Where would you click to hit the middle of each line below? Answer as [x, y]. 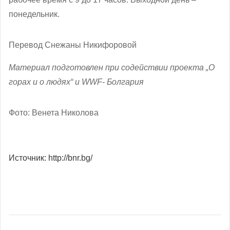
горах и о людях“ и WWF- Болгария [76, 82]
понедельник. [34, 14]
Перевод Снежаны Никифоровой [73, 45]
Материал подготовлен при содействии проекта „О [112, 67]
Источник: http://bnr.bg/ [51, 158]
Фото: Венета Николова [54, 112]
